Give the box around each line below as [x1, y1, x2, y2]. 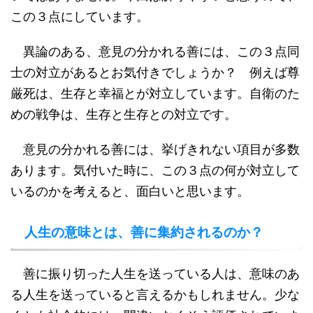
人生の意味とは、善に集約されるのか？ [24, 225, 263, 240]
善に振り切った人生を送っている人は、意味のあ [10, 266, 300, 281]
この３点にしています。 [10, 9, 149, 24]
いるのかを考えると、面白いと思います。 [10, 184, 249, 198]
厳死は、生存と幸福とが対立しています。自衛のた [10, 86, 300, 101]
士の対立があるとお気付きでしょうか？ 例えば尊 [10, 65, 300, 80]
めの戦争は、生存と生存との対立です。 [10, 107, 237, 122]
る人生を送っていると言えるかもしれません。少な [10, 287, 300, 302]
